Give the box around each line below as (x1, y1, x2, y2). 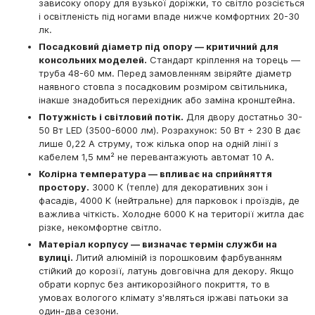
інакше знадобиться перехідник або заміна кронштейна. (39, 94, 295, 106)
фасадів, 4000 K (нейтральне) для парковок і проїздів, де (39, 195, 300, 207)
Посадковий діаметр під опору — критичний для (39, 41, 278, 53)
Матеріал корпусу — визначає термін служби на (39, 238, 277, 250)
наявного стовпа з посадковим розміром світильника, (39, 81, 288, 93)
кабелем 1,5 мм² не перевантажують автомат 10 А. (39, 151, 274, 163)
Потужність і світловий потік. (39, 111, 184, 123)
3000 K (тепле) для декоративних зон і (89, 181, 268, 193)
